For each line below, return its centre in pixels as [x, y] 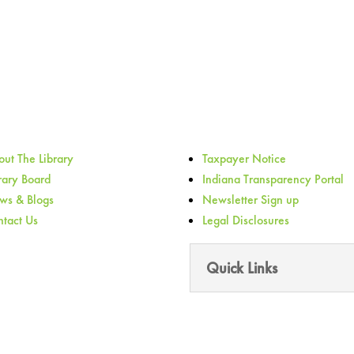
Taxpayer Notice [245, 159]
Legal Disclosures [246, 220]
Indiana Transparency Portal [273, 179]
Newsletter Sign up [251, 200]
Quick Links [242, 268]
